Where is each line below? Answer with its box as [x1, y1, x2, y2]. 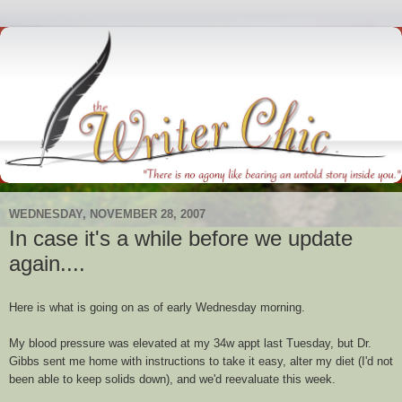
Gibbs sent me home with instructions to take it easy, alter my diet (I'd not [9, 354, 393, 368]
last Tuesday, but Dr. [260, 336, 371, 350]
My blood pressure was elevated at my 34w [9, 336, 238, 350]
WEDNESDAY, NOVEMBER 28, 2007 [9, 206, 205, 221]
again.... [9, 251, 85, 276]
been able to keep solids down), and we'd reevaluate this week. [9, 371, 336, 386]
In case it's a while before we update [9, 226, 353, 251]
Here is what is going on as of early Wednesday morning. [9, 300, 305, 314]
